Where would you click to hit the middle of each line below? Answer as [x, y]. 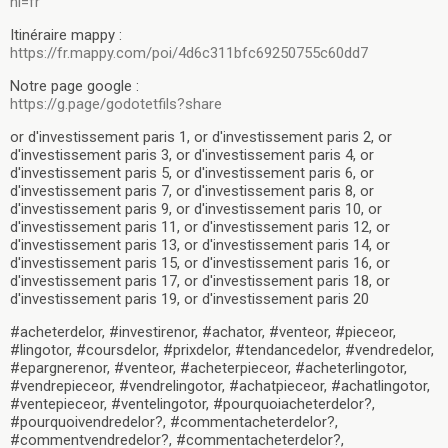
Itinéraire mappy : [66, 34]
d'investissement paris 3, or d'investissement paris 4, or [192, 154]
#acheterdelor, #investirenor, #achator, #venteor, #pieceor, [203, 331]
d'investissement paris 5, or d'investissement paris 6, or [192, 172]
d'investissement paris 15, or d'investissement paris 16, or [200, 262]
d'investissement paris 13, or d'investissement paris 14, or [200, 244]
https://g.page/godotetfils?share [116, 103]
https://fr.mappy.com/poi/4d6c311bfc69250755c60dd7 [189, 52]
